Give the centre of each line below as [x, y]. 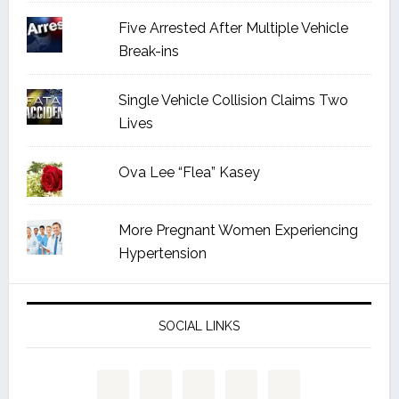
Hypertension [162, 253]
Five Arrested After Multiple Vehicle [233, 28]
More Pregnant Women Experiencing [238, 230]
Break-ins [148, 51]
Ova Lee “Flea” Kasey [189, 172]
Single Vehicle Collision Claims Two [233, 100]
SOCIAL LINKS [199, 326]
